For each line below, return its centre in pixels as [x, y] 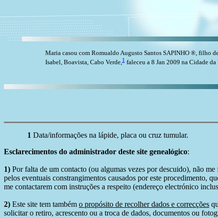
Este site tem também [45, 204]
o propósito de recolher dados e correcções [144, 204]
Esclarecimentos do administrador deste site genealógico [96, 151]
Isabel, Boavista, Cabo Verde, [83, 62]
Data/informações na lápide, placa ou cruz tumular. [110, 135]
